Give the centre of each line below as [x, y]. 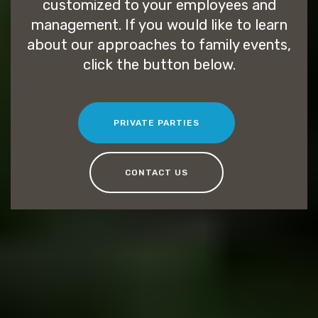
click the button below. [159, 65]
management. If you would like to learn [159, 25]
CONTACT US [156, 173]
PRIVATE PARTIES [156, 122]
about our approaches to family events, [159, 45]
